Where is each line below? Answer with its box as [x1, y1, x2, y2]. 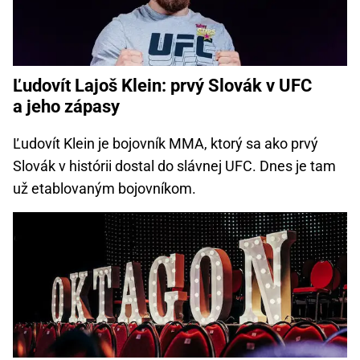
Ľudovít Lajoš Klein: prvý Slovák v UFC [13, 76, 312, 96]
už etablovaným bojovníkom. [13, 180, 196, 198]
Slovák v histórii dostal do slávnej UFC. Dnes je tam [13, 157, 336, 175]
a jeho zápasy [13, 96, 120, 117]
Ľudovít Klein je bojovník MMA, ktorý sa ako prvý [13, 135, 318, 153]
